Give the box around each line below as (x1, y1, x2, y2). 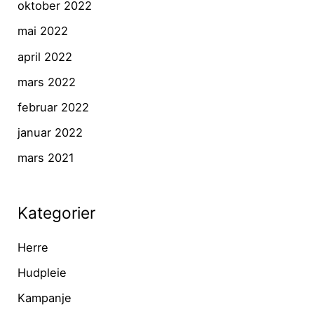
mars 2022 (18, 74, 76, 89)
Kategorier (18, 203, 96, 223)
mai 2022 (18, 24, 69, 39)
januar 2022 (18, 125, 83, 139)
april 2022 (18, 49, 73, 64)
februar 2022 (18, 100, 90, 114)
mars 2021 (18, 150, 75, 165)
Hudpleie (18, 265, 67, 280)
